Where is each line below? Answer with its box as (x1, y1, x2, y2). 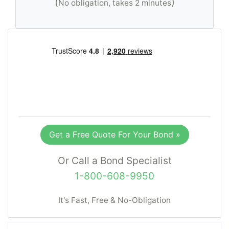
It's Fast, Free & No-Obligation (58, 195, 171, 205)
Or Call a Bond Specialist (57, 154, 172, 167)
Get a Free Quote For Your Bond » (49, 129, 180, 140)
